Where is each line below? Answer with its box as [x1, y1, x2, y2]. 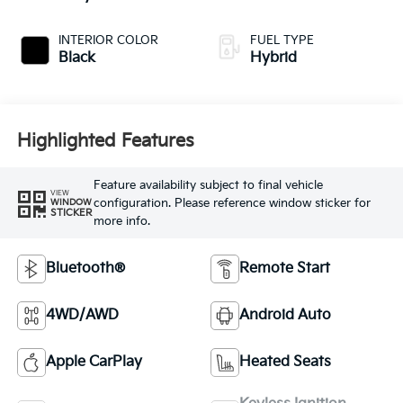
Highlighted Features [16, 130, 194, 152]
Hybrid [250, 49, 297, 67]
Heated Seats [239, 354, 331, 372]
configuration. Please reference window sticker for [93, 195, 371, 210]
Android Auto [239, 307, 331, 325]
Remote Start [239, 260, 330, 278]
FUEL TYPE [250, 33, 314, 49]
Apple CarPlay [45, 354, 142, 372]
